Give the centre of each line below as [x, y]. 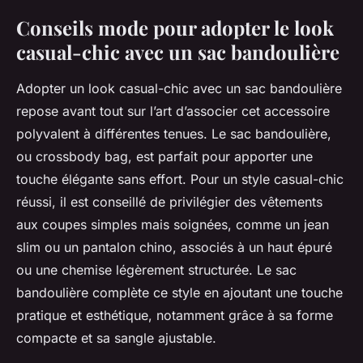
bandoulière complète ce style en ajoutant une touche [179, 293]
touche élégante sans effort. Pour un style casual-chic [180, 179]
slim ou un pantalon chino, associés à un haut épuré [174, 248]
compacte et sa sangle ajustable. [116, 338]
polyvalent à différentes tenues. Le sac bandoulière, [174, 134]
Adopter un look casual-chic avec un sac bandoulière [179, 89]
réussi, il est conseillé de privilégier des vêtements [169, 202]
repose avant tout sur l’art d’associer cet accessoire [173, 111]
